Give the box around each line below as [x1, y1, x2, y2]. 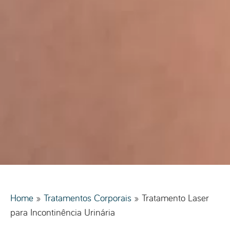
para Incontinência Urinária [10, 205, 115, 218]
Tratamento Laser [142, 191, 209, 204]
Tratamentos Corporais [44, 191, 131, 204]
